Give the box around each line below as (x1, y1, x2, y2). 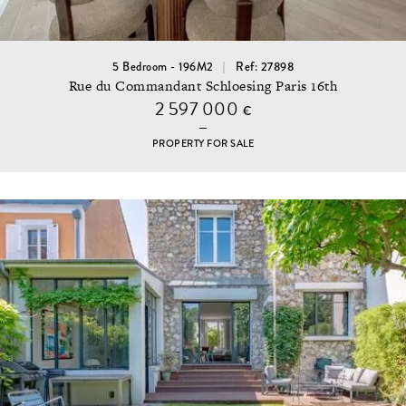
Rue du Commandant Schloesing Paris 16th (68, 76, 338, 96)
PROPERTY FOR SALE (151, 137, 255, 151)
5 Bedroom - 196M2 (112, 58, 214, 75)
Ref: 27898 (236, 58, 294, 75)
